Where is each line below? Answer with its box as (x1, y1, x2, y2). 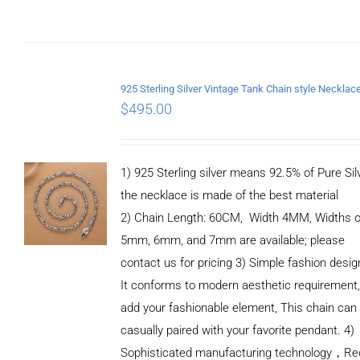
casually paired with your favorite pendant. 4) (121, 322, 355, 337)
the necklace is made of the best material (121, 187, 339, 202)
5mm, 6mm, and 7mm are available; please (121, 232, 346, 247)
